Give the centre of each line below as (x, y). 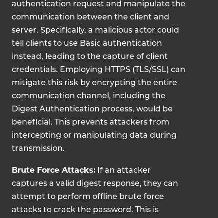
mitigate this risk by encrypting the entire (94, 83)
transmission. (38, 149)
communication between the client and (91, 18)
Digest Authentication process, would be (92, 109)
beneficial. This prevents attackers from (91, 123)
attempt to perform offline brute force (88, 197)
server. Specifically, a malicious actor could (95, 31)
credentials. (35, 70)
